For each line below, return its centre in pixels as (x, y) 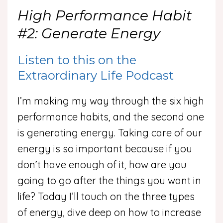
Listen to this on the (77, 60)
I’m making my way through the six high (111, 101)
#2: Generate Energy (89, 34)
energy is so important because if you (105, 149)
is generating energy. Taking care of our (110, 133)
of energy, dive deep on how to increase (109, 213)
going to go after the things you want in (109, 181)
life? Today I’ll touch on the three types (106, 197)
